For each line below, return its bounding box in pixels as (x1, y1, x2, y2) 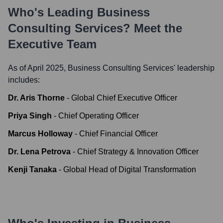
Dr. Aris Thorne (8, 94, 65, 102)
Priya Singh (8, 111, 52, 120)
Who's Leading (8, 5, 97, 19)
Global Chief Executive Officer (71, 94, 177, 102)
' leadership (174, 64, 215, 72)
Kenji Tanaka (8, 165, 57, 174)
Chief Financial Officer (79, 129, 158, 138)
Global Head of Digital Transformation (63, 165, 196, 174)
